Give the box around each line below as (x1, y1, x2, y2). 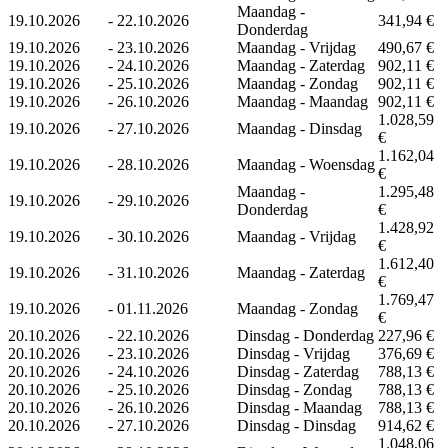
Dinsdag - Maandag (237, 398, 362, 416)
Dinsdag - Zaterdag (237, 362, 359, 380)
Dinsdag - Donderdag (237, 326, 374, 344)
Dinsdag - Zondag (237, 380, 352, 398)
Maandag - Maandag (237, 92, 368, 110)
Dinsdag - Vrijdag (237, 344, 350, 362)
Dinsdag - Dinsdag (237, 416, 356, 434)
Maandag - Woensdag (237, 155, 375, 173)
